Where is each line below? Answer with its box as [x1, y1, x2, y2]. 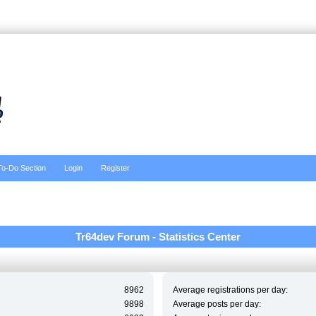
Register [101, 164, 130, 172]
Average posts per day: [172, 298, 261, 309]
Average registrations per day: [172, 284, 288, 295]
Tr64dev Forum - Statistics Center [75, 230, 241, 243]
